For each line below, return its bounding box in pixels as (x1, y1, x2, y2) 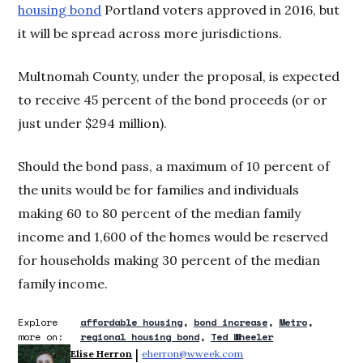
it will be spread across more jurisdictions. (18, 24, 283, 41)
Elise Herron (70, 347, 133, 360)
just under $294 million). (18, 114, 168, 131)
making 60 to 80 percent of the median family (18, 204, 301, 221)
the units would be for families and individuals (18, 181, 300, 198)
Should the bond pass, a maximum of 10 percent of (18, 157, 331, 174)
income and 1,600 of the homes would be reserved (18, 228, 329, 245)
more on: (18, 329, 64, 344)
